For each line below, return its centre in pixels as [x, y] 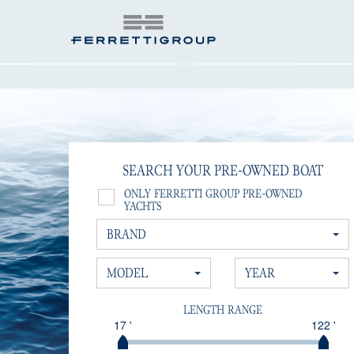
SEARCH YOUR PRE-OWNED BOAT [223, 171]
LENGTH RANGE [223, 310]
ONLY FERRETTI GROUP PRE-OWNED [213, 194]
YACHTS [143, 206]
